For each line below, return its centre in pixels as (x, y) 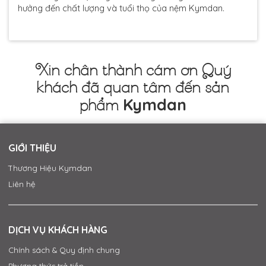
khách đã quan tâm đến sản (133, 88)
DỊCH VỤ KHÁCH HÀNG (58, 230)
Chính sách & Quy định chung (64, 250)
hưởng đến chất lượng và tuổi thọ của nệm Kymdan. (121, 8)
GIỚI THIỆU (32, 148)
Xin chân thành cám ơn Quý (133, 70)
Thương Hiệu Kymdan (50, 168)
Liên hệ (22, 184)
